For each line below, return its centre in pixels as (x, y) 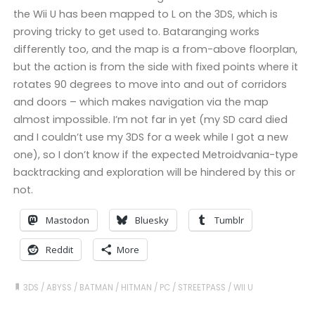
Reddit (59, 249)
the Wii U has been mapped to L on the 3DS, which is (145, 14)
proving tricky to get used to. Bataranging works (136, 32)
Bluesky (152, 220)
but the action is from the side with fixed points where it (155, 67)
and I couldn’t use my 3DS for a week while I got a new (150, 137)
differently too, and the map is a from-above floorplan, (155, 50)
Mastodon (67, 220)
